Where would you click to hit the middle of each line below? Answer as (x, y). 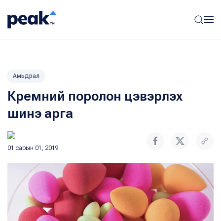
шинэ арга (40, 113)
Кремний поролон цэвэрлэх (95, 96)
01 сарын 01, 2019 (33, 148)
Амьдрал (26, 76)
